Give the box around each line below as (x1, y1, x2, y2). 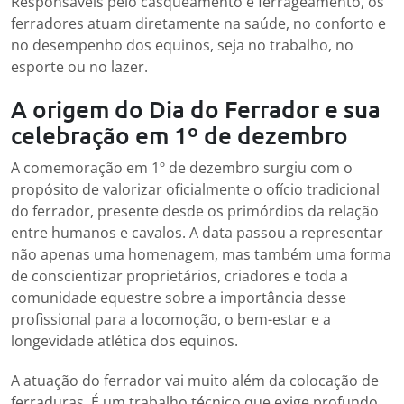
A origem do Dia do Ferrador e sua (11, 93, 381, 124)
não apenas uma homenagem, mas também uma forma (11, 243, 391, 264)
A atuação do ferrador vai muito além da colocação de (11, 370, 379, 390)
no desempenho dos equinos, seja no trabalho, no (11, 34, 353, 55)
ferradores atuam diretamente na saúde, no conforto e (11, 13, 386, 33)
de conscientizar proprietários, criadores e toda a (11, 265, 348, 286)
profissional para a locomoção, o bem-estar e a (11, 308, 331, 329)
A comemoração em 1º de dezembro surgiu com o (11, 157, 353, 178)
